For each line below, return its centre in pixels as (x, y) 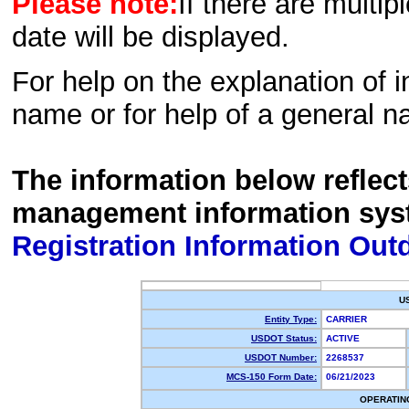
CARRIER (349, 319)
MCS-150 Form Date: (272, 377)
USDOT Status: (284, 338)
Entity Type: (291, 319)
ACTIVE (346, 338)
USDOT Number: (281, 357)
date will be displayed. (151, 37)
